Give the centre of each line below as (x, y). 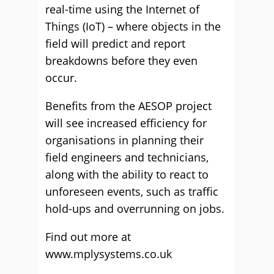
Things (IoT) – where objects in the (133, 26)
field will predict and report (115, 43)
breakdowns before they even (121, 61)
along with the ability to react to (127, 174)
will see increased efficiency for (126, 123)
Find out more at (88, 237)
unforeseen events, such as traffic (132, 191)
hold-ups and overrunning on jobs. (135, 209)
